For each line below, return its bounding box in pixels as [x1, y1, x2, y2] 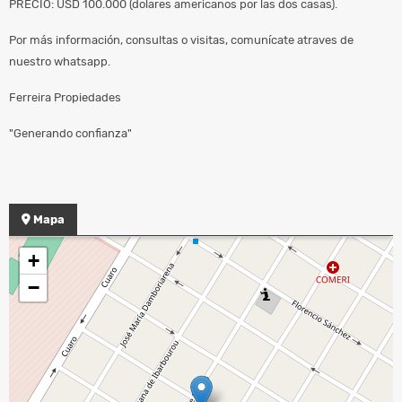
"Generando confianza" [9, 126, 135, 140]
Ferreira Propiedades [9, 90, 127, 104]
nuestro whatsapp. [9, 54, 110, 68]
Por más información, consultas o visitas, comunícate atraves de [9, 32, 354, 47]
